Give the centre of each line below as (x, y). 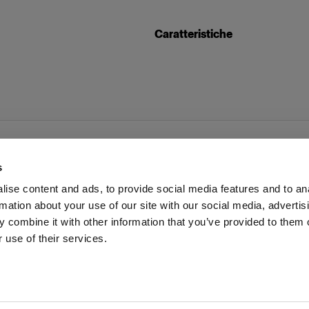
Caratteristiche (193, 34)
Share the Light (200, 220)
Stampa (56, 220)
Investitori (119, 220)
